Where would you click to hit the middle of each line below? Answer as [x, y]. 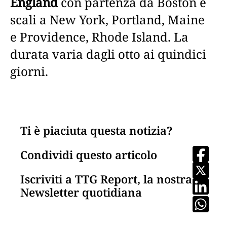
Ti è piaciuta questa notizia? [96, 130]
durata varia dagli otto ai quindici [108, 54]
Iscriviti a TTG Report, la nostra [106, 179]
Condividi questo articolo [89, 155]
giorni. [29, 71]
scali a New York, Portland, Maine [107, 20]
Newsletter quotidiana [81, 192]
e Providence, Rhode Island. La [99, 37]
